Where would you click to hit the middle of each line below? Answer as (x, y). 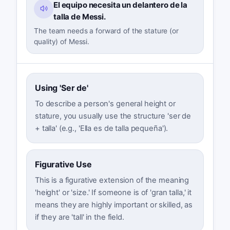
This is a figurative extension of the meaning (112, 180)
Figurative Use (63, 164)
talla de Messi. (79, 16)
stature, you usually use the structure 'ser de (113, 116)
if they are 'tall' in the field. (79, 217)
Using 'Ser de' (62, 88)
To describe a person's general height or (105, 104)
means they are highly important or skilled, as (114, 205)
